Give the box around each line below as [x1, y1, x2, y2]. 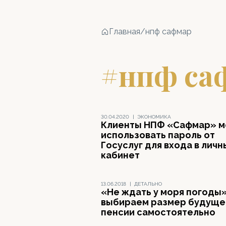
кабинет [101, 150, 140, 160]
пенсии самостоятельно [101, 207, 215, 217]
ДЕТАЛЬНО [134, 181, 162, 187]
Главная [109, 27, 140, 36]
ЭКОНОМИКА [137, 114, 171, 120]
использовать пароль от [101, 130, 215, 140]
